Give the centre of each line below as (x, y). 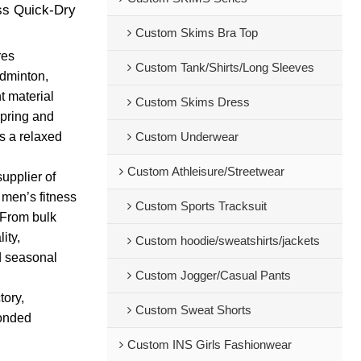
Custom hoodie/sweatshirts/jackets (227, 241)
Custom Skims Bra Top (196, 33)
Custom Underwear (187, 137)
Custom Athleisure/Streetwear (205, 171)
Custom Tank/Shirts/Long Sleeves (224, 67)
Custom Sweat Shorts (193, 310)
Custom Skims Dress (192, 102)
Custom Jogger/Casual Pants (213, 275)
